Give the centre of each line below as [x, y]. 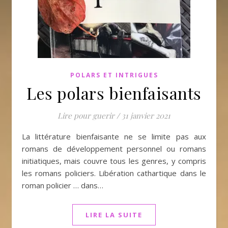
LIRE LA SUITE [114, 215]
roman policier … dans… [63, 185]
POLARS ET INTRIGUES [114, 75]
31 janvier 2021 [146, 116]
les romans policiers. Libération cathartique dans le [114, 173]
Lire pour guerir [86, 116]
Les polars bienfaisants [114, 93]
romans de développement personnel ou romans [114, 149]
